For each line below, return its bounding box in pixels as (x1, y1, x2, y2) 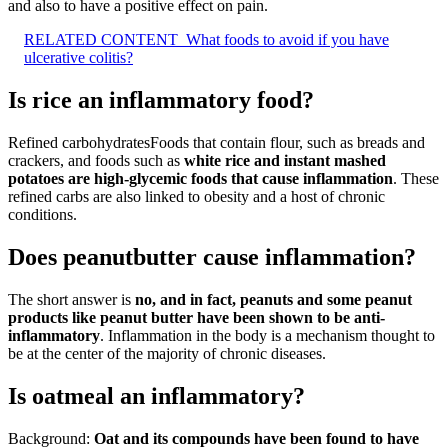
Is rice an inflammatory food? (8, 87, 314, 114)
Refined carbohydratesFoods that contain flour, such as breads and (8, 134, 425, 152)
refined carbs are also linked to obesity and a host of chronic (8, 188, 385, 206)
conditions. (8, 206, 77, 224)
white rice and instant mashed (184, 152, 386, 170)
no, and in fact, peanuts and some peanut (135, 291, 412, 309)
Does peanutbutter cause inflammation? (8, 244, 416, 271)
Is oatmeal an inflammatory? (8, 383, 305, 409)
